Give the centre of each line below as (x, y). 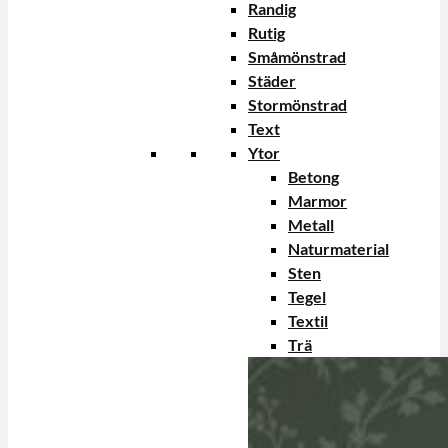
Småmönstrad (297, 56)
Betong (313, 176)
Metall (311, 224)
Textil (308, 320)
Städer (272, 80)
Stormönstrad (297, 104)
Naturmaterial (338, 248)
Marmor (317, 200)
